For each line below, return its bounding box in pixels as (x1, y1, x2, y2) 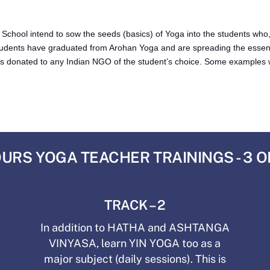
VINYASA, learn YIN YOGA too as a (49, 236, 221, 250)
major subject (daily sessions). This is (43, 252, 226, 265)
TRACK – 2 (104, 196, 166, 213)
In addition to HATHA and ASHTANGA (40, 221, 230, 234)
